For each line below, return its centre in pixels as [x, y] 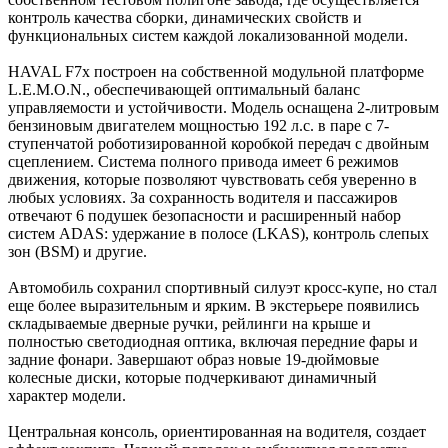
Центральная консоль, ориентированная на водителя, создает [217, 431]
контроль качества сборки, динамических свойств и [185, 17]
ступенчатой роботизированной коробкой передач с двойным [218, 143]
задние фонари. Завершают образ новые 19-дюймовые [193, 359]
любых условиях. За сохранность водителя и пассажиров [203, 197]
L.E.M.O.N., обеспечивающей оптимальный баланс [184, 89]
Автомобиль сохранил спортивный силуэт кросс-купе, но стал [222, 287]
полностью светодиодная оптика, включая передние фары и [213, 341]
